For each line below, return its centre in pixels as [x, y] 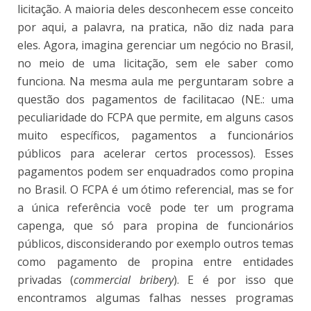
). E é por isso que [234, 280]
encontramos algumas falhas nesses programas [155, 298]
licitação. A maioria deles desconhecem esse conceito [155, 9]
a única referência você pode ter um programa [155, 208]
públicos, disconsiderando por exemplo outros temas [155, 244]
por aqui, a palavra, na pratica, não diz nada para [155, 27]
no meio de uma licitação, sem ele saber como [155, 64]
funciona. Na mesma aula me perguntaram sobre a [155, 82]
